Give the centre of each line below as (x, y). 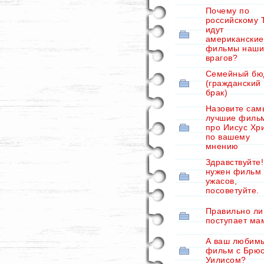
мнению (222, 146)
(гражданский (233, 83)
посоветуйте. (232, 190)
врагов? (222, 58)
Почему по (228, 11)
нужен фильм (234, 171)
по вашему (228, 137)
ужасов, (222, 181)
